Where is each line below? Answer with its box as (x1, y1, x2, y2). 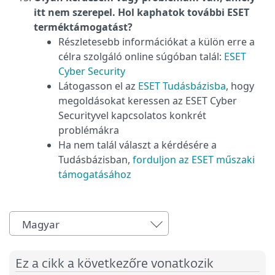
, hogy (226, 79, 254, 93)
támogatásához (58, 168, 131, 181)
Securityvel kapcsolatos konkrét (58, 109, 206, 122)
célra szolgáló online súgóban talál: (58, 50, 224, 63)
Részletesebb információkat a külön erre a (58, 35, 255, 48)
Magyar (22, 217, 60, 231)
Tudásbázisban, (58, 153, 133, 166)
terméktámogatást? (34, 20, 133, 34)
